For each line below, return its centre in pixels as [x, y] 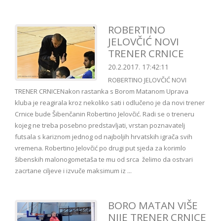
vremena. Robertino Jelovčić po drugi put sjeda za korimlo [100, 148]
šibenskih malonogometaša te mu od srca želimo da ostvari [104, 160]
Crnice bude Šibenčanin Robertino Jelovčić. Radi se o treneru [105, 114]
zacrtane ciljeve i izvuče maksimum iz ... [73, 171]
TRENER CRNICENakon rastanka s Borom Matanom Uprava [102, 92]
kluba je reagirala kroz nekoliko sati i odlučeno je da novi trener [110, 103]
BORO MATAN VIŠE [153, 205]
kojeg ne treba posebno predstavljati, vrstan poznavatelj [100, 126]
